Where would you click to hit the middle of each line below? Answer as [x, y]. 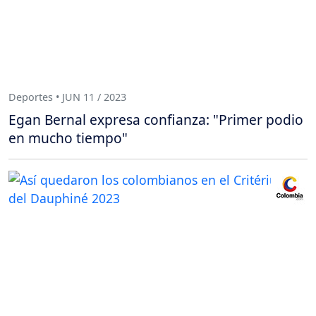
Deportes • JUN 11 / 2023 [67, 97]
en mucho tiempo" [68, 138]
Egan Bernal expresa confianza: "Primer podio [156, 119]
